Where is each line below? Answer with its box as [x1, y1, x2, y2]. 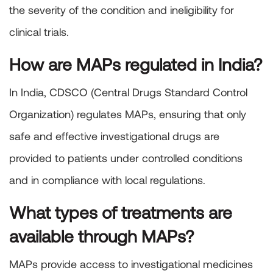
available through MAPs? [9, 225, 194, 247]
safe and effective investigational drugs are [9, 129, 219, 143]
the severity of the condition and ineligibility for [9, 3, 234, 17]
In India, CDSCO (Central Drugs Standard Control [9, 85, 247, 99]
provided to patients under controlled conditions [9, 151, 243, 165]
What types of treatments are [9, 202, 232, 223]
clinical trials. [9, 25, 69, 39]
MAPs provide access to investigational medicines [9, 257, 253, 271]
